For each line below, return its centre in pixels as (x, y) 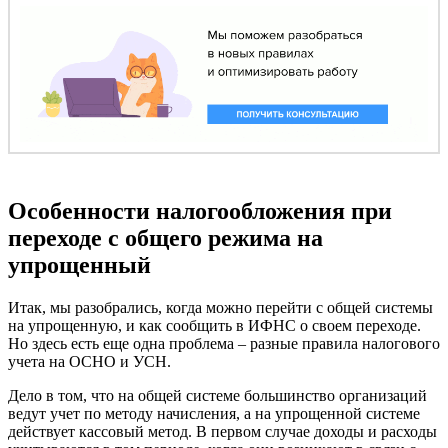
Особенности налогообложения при (200, 210)
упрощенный (79, 264)
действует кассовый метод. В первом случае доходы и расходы (222, 431)
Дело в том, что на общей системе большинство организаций (217, 395)
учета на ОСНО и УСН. (89, 361)
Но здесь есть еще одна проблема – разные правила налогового (224, 343)
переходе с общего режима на (165, 237)
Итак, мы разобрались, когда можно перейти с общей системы (220, 307)
